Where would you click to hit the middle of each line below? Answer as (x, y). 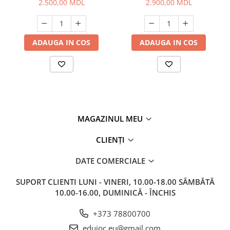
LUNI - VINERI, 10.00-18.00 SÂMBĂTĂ (146, 182)
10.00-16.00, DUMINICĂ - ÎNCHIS (115, 193)
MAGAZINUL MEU (111, 119)
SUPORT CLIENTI (47, 182)
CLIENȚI (111, 140)
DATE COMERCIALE (111, 161)
